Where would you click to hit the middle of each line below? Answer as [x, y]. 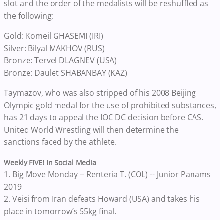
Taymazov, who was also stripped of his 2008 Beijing [100, 93]
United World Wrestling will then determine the [91, 129]
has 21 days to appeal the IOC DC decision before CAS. [104, 117]
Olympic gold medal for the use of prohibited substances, [110, 105]
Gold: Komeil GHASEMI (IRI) [54, 36]
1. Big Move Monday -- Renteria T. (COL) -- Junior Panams [107, 174]
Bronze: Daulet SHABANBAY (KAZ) [66, 72]
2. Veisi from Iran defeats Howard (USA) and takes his [102, 199]
